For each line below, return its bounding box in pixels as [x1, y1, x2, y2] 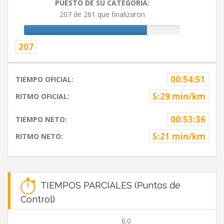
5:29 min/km [152, 90, 205, 102]
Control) [20, 194, 55, 205]
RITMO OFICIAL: [15, 91, 69, 101]
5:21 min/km [152, 130, 205, 142]
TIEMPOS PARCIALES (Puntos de [35, 179, 180, 190]
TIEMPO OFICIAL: [15, 74, 73, 84]
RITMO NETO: [15, 131, 63, 141]
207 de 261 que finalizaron [59, 9, 145, 19]
